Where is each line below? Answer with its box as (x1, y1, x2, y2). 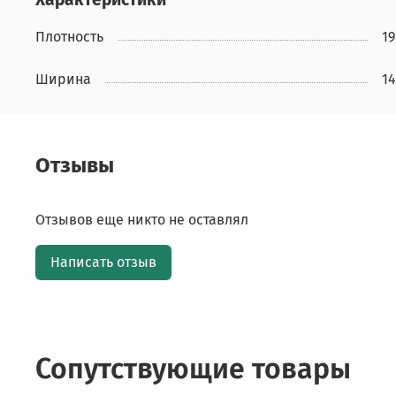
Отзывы (35, 153, 114, 178)
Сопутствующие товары (35, 351, 351, 385)
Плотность (35, 27, 103, 45)
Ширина (35, 70, 91, 88)
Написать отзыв (50, 254, 156, 270)
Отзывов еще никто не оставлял (35, 211, 248, 228)
